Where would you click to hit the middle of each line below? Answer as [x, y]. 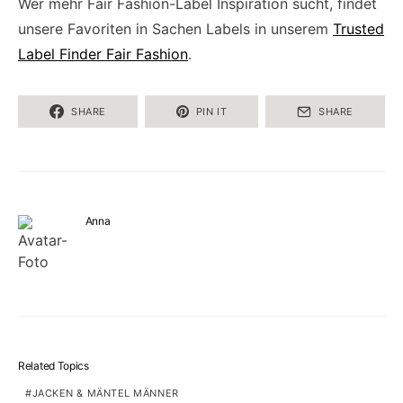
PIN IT [211, 111]
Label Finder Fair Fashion [103, 54]
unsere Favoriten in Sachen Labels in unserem [175, 29]
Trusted [358, 29]
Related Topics [54, 366]
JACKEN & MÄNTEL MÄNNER [105, 393]
